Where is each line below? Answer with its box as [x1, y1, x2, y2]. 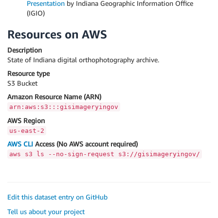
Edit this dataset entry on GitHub [7, 193, 108, 201]
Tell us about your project [7, 207, 85, 216]
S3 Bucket [7, 79, 37, 88]
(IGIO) [27, 8, 45, 17]
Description [7, 45, 42, 54]
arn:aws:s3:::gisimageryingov [9, 103, 118, 111]
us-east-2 [9, 127, 44, 134]
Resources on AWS [7, 27, 107, 41]
